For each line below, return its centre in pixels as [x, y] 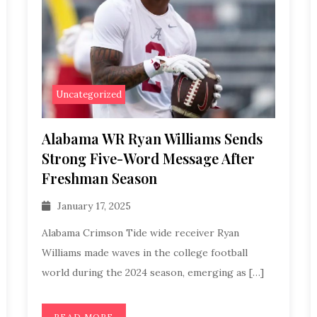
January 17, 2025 [94, 206]
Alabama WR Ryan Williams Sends [152, 138]
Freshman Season [99, 178]
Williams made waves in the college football [144, 253]
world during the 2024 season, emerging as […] [152, 272]
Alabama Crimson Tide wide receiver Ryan [140, 233]
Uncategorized [88, 94]
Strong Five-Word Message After [148, 158]
